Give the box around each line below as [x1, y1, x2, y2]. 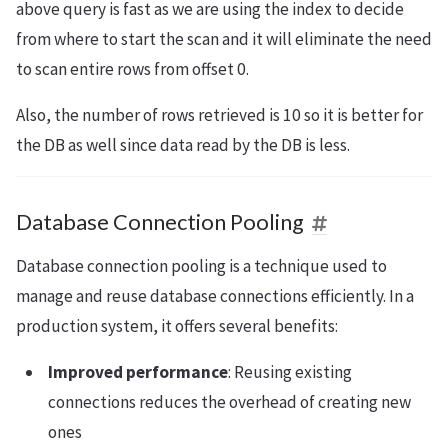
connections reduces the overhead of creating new [48, 391, 411, 414]
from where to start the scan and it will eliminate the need [16, 28, 432, 51]
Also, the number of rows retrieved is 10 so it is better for [16, 104, 423, 127]
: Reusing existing [228, 361, 352, 384]
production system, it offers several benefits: [16, 315, 338, 338]
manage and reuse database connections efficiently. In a [16, 285, 414, 308]
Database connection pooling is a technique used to [16, 255, 387, 278]
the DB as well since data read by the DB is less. [16, 134, 350, 157]
